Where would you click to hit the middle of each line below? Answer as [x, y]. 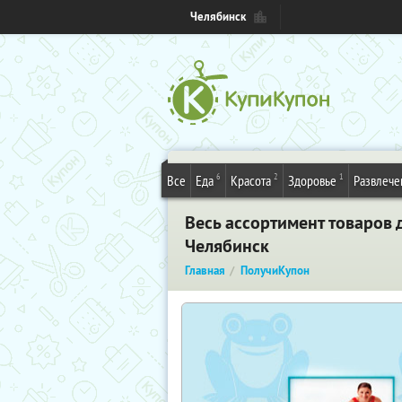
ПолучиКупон [275, 271]
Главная [205, 271]
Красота [251, 180]
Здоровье [312, 180]
